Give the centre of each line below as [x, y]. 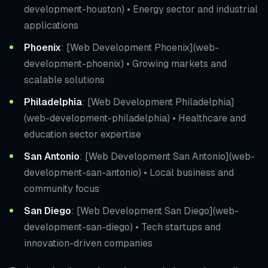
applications [51, 25]
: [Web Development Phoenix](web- [140, 47]
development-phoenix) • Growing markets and [125, 63]
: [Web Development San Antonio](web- [167, 156]
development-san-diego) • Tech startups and [122, 227]
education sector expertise [83, 134]
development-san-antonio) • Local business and [129, 172]
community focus [62, 188]
